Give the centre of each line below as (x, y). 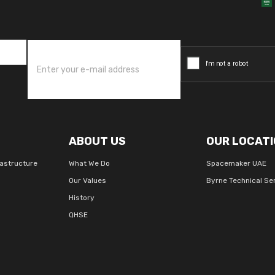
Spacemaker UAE (236, 163)
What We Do (90, 163)
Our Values (88, 180)
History (82, 198)
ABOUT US (98, 141)
